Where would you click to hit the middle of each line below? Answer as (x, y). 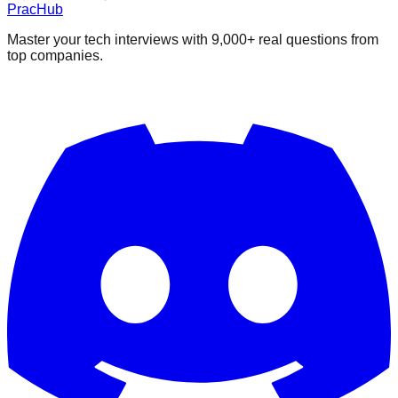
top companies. (55, 56)
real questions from (317, 40)
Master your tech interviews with (109, 40)
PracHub (35, 10)
